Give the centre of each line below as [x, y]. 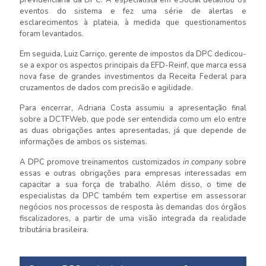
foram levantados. [52, 34]
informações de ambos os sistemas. [83, 142]
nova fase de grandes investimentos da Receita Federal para [133, 76]
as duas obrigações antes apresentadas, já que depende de [133, 130]
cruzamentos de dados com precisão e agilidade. [106, 88]
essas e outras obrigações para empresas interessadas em [133, 173]
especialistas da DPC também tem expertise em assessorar [133, 196]
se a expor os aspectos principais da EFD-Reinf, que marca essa [133, 65]
